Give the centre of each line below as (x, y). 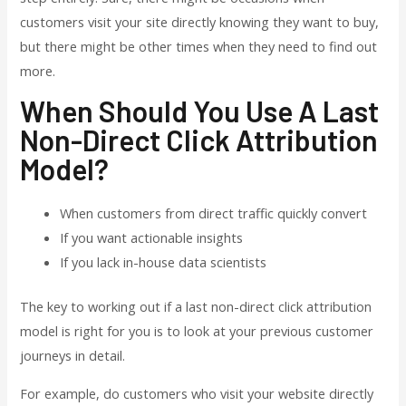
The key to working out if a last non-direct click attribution (196, 307)
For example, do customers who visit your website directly (197, 393)
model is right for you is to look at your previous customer (197, 331)
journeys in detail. (73, 356)
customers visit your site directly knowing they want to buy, (200, 21)
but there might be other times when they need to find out (199, 46)
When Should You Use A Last (200, 111)
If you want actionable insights (152, 238)
